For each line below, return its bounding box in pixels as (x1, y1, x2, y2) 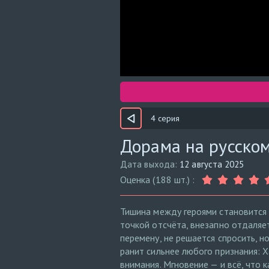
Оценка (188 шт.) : (120, 174, 195, 186)
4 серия (151, 113, 180, 124)
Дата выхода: (120, 159, 180, 170)
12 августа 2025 (180, 159, 244, 170)
